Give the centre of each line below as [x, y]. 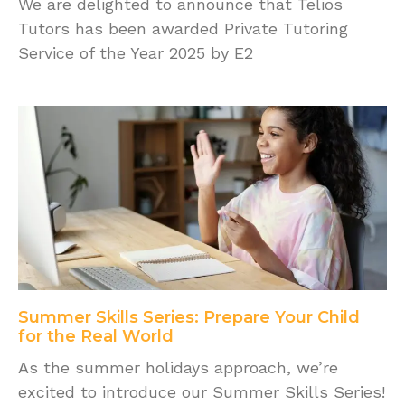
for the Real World [96, 337]
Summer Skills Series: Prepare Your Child [189, 318]
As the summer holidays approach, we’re [178, 368]
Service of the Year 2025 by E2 [136, 53]
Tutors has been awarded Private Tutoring [183, 29]
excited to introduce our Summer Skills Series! [202, 392]
